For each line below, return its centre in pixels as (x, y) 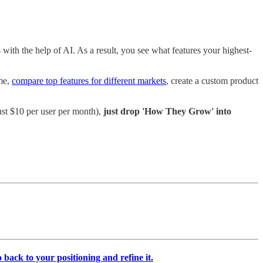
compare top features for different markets (89, 80)
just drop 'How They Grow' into (167, 111)
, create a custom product (212, 80)
